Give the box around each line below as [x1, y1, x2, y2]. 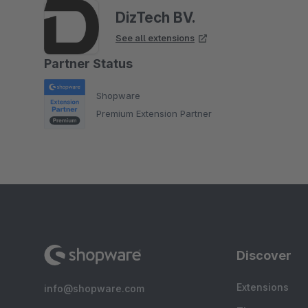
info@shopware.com [44, 283, 144, 294]
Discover [236, 248, 291, 263]
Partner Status [44, 56, 133, 71]
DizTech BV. [115, 9, 195, 26]
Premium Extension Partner [96, 107, 212, 119]
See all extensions [115, 32, 195, 43]
